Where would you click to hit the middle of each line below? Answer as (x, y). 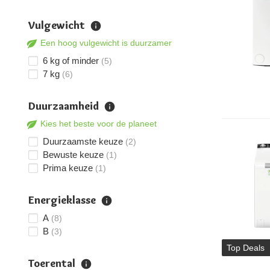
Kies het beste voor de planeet (99, 124)
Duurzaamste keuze (83, 141)
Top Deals (245, 248)
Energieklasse (62, 200)
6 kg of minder (71, 61)
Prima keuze (68, 168)
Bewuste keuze (73, 155)
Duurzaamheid (64, 106)
